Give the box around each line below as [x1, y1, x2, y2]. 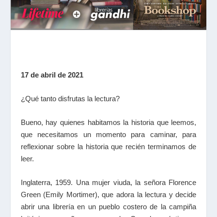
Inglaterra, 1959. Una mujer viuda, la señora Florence [20, 178, 197, 186]
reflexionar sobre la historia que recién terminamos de [20, 142, 197, 151]
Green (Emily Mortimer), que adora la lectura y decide [20, 190, 197, 199]
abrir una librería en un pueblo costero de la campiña [20, 202, 197, 211]
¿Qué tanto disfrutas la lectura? [20, 94, 120, 103]
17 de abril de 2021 [20, 71, 83, 79]
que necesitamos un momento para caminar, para [20, 130, 197, 139]
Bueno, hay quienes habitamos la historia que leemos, [20, 118, 197, 126]
